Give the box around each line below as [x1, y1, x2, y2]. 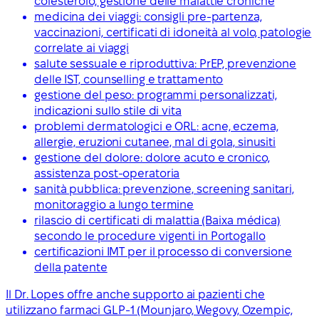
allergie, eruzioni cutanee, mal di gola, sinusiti [34, 135, 276, 148]
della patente [34, 261, 108, 273]
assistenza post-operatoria [34, 167, 180, 179]
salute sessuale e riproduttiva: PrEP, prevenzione [34, 57, 297, 70]
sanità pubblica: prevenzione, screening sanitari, [34, 182, 295, 195]
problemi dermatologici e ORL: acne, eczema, [34, 120, 278, 132]
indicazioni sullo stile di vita [34, 104, 182, 117]
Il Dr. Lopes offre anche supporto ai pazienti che [6, 288, 266, 300]
